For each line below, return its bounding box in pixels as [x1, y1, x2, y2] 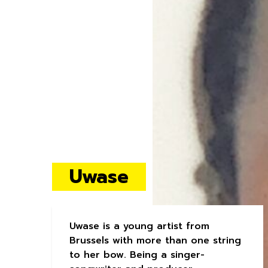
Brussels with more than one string [69, 233, 242, 248]
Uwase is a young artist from [69, 219, 210, 234]
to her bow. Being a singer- [69, 248, 205, 263]
